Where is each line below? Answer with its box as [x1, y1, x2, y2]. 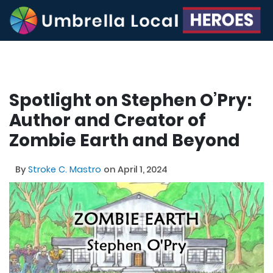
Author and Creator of [9, 108, 206, 132]
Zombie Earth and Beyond [9, 128, 240, 152]
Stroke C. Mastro [28, 163, 104, 175]
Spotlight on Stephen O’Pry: [9, 88, 252, 112]
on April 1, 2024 [104, 163, 168, 175]
